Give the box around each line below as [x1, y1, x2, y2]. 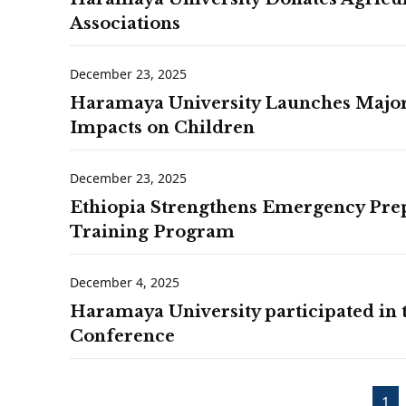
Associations [70, 13, 180, 34]
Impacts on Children [70, 117, 255, 138]
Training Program [70, 221, 235, 242]
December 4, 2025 [70, 273, 179, 291]
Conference [70, 325, 175, 346]
